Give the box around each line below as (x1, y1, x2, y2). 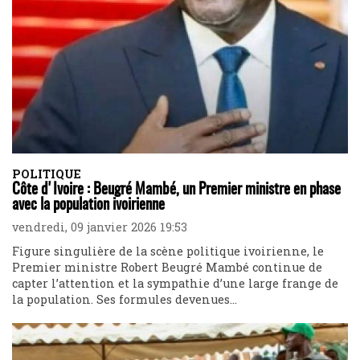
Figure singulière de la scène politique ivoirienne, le (12, 243, 324, 260)
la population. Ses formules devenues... (12, 292, 237, 308)
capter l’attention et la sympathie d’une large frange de (12, 276, 338, 292)
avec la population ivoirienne (12, 198, 165, 214)
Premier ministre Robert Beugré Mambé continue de (12, 260, 322, 276)
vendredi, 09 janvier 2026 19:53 (12, 219, 187, 235)
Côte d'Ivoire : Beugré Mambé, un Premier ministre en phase (12, 182, 341, 198)
